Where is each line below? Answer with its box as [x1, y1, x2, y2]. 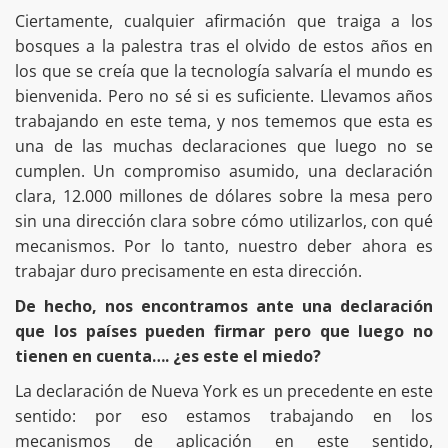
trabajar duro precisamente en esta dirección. [15, 260, 366, 283]
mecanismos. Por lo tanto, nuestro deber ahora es [15, 235, 433, 258]
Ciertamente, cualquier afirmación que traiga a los [15, 10, 433, 33]
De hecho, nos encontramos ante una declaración [15, 295, 433, 318]
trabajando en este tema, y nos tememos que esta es [15, 110, 433, 133]
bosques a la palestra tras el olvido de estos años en [15, 35, 433, 58]
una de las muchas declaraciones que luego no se [15, 135, 433, 158]
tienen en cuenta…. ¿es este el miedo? [15, 345, 321, 368]
